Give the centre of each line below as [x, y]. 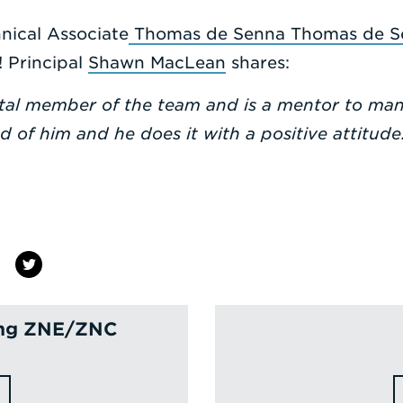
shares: [258, 62]
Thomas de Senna [210, 33]
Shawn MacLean [157, 62]
